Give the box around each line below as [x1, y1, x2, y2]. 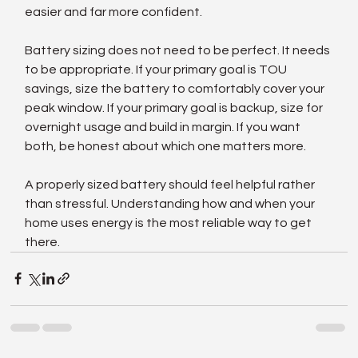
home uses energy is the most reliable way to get [25, 216, 315, 229]
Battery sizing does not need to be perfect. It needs [25, 43, 333, 57]
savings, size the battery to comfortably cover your [25, 82, 328, 95]
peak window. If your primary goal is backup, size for [25, 101, 326, 114]
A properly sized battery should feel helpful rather [25, 177, 318, 191]
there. [25, 235, 61, 249]
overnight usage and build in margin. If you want [25, 120, 304, 133]
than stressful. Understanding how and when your [25, 197, 318, 210]
